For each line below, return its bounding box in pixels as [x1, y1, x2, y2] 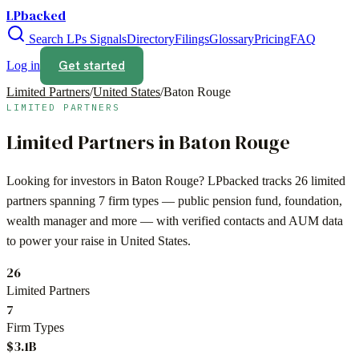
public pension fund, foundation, [178, 193, 342, 208]
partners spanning [6, 193, 99, 208]
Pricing [254, 32, 290, 46]
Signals [87, 32, 127, 46]
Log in [6, 58, 40, 72]
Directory [127, 32, 175, 46]
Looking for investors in [6, 173, 131, 188]
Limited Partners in [6, 128, 179, 155]
